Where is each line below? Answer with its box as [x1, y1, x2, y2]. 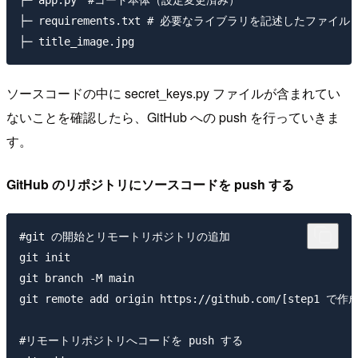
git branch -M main [19, 271, 134, 284]
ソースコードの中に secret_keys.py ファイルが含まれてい [6, 83, 340, 102]
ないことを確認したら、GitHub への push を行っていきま [6, 107, 340, 126]
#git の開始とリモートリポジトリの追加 [19, 229, 230, 243]
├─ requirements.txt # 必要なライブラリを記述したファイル [19, 14, 350, 27]
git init [19, 250, 70, 264]
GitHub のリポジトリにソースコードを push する [6, 174, 294, 193]
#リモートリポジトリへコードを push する [19, 333, 243, 347]
